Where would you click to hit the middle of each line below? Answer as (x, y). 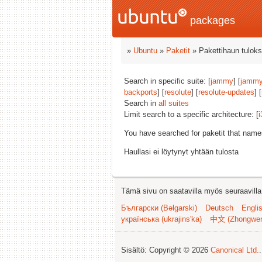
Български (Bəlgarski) (159, 208)
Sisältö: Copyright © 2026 (166, 250)
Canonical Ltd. (235, 250)
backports (141, 92)
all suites (174, 103)
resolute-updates (226, 92)
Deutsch (219, 208)
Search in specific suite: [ (167, 81)
